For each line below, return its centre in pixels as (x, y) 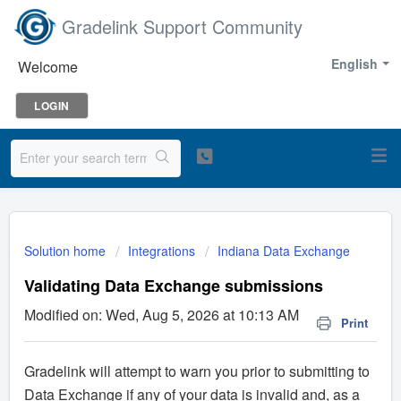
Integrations (162, 251)
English (354, 64)
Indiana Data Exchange (284, 251)
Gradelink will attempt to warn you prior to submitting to (197, 371)
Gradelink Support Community (182, 26)
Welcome (48, 67)
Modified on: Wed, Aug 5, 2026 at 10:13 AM (162, 315)
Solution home (67, 251)
